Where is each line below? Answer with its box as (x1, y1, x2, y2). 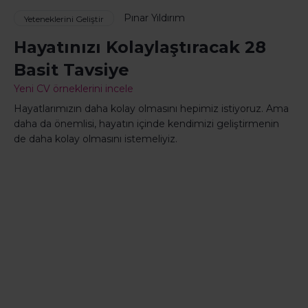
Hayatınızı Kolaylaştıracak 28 (14, 37, 266, 58)
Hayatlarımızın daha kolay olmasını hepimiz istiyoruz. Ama (14, 102, 289, 115)
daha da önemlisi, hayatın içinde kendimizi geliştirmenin (14, 118, 279, 131)
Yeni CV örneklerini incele (14, 82, 133, 96)
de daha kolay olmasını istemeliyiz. (14, 133, 177, 146)
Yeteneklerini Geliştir (24, 14, 104, 25)
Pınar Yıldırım (124, 12, 185, 24)
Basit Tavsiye (14, 60, 129, 80)
